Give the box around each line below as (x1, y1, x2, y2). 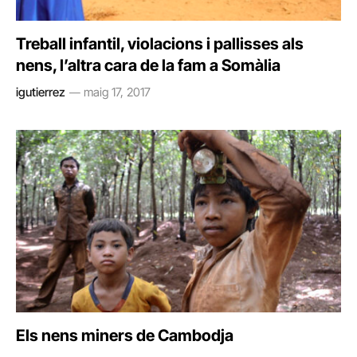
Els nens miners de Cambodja (16, 326, 233, 345)
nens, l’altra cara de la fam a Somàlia (16, 55, 280, 75)
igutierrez (16, 84, 65, 100)
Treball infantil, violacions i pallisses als (16, 33, 304, 53)
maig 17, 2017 (84, 84, 151, 100)
